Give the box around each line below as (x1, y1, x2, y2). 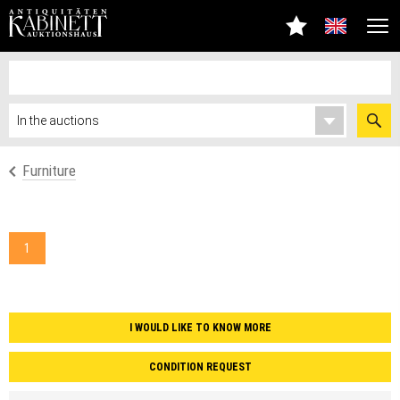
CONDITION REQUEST (148, 361, 252, 373)
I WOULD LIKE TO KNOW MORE (129, 321, 271, 334)
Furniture (22, 162, 76, 179)
